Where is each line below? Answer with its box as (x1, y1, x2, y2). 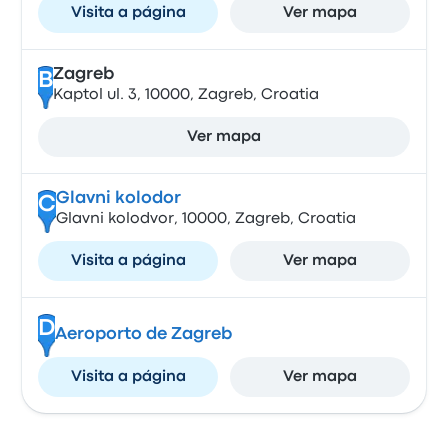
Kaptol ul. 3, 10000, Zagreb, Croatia (52, 88, 319, 102)
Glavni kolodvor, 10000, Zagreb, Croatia (55, 212, 356, 226)
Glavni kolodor (55, 191, 181, 206)
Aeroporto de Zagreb (54, 327, 233, 342)
